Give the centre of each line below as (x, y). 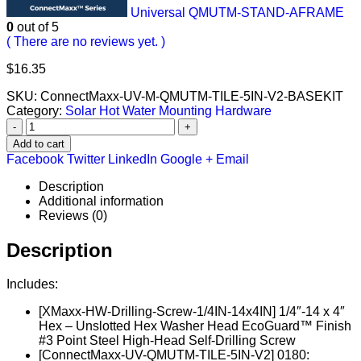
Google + (187, 159)
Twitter (86, 159)
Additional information (101, 201)
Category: (36, 110)
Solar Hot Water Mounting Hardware (168, 110)
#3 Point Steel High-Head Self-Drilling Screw (167, 341)
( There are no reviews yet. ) (86, 41)
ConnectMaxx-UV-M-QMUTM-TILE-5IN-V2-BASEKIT (192, 96)
